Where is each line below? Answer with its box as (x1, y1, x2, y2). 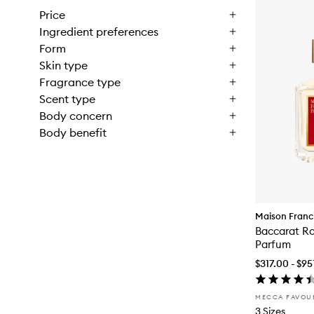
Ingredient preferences (39, 25, 158, 39)
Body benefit (39, 125, 107, 139)
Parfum (255, 237, 291, 251)
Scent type (39, 92, 95, 106)
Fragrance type (39, 75, 121, 89)
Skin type (39, 58, 88, 72)
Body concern (39, 109, 112, 123)
